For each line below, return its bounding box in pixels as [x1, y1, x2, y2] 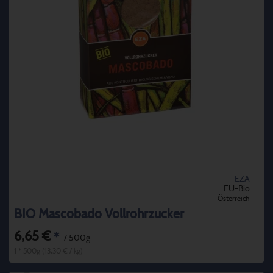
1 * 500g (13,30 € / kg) [14, 247, 83, 255]
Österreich [218, 194, 250, 202]
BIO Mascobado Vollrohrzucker [14, 207, 184, 221]
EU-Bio [224, 184, 250, 193]
